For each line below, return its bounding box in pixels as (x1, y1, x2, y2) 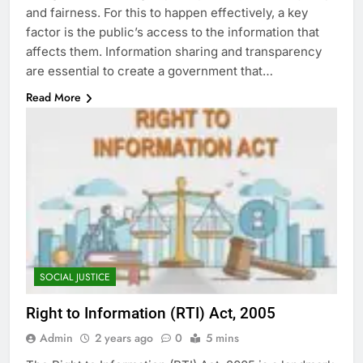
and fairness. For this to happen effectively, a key (26, 5, 308, 21)
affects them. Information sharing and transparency (26, 44, 322, 60)
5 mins (206, 329, 239, 346)
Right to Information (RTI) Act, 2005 (26, 303, 275, 322)
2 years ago (95, 329, 153, 346)
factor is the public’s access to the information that (26, 24, 319, 41)
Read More (26, 89, 81, 106)
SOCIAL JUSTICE (40, 269, 110, 284)
